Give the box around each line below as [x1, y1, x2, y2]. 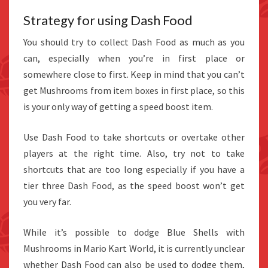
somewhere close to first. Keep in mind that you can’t [23, 68, 245, 80]
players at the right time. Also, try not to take [23, 147, 245, 159]
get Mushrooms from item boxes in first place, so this [23, 84, 245, 96]
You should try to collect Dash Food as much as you [23, 35, 245, 48]
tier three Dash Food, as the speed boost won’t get [23, 179, 245, 191]
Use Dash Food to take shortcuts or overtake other [23, 130, 245, 143]
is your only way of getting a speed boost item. [23, 100, 213, 112]
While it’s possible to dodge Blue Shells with [23, 226, 245, 238]
